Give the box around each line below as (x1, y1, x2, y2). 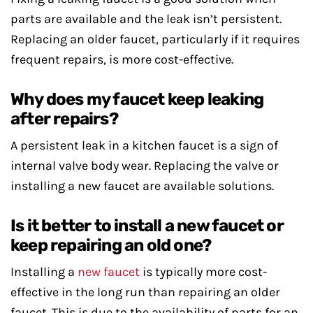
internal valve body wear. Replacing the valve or (10, 158, 279, 173)
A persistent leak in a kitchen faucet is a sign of (10, 138, 278, 153)
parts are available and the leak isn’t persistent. (10, 11, 282, 27)
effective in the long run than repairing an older (10, 284, 280, 300)
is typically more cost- (140, 264, 267, 279)
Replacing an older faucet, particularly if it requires (10, 31, 300, 47)
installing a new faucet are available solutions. (10, 178, 274, 194)
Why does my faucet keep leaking (10, 89, 264, 109)
